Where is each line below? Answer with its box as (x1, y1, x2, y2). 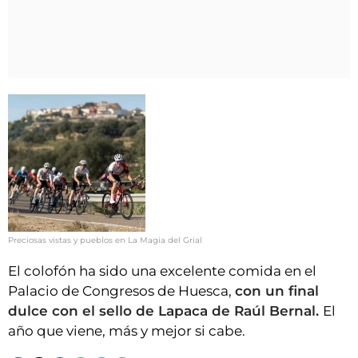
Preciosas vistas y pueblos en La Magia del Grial (8, 235, 202, 246)
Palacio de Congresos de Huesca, (8, 283, 235, 300)
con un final (235, 283, 319, 300)
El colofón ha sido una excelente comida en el (8, 263, 316, 280)
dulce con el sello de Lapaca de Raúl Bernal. (8, 303, 323, 320)
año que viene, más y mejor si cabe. (8, 323, 245, 340)
